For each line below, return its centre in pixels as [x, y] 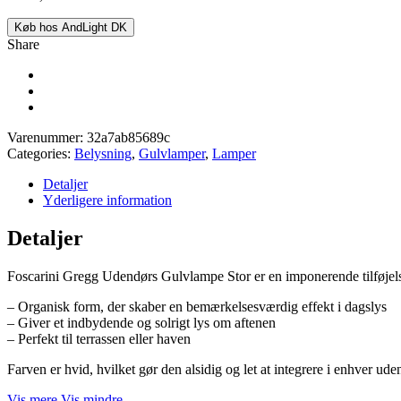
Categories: [41, 153]
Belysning [103, 153]
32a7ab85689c [128, 137]
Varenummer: [47, 137]
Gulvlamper [172, 153]
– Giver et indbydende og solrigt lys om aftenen [141, 322]
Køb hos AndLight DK [71, 27]
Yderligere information [107, 200]
